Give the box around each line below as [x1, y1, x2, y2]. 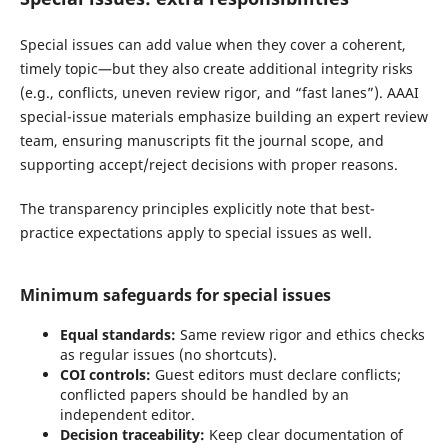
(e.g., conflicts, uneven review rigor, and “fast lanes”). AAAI [19, 83, 419, 103]
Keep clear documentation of [204, 425, 403, 445]
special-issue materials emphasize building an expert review [19, 107, 428, 127]
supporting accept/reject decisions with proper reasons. [19, 155, 402, 175]
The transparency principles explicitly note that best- [19, 199, 375, 219]
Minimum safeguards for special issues [19, 284, 331, 307]
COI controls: [59, 365, 151, 385]
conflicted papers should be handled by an [59, 385, 349, 405]
